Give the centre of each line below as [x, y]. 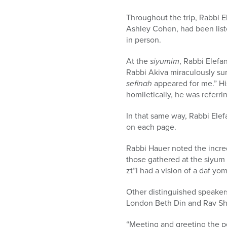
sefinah [139, 83]
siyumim [165, 61]
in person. [144, 40]
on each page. [151, 127]
